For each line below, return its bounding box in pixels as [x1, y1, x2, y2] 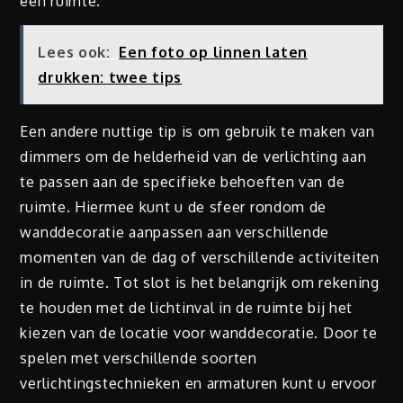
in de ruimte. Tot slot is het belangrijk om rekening [20, 273, 380, 291]
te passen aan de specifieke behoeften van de [20, 172, 345, 191]
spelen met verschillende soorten [20, 348, 257, 367]
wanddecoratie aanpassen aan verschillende [20, 222, 330, 241]
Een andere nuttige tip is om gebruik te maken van [20, 121, 375, 140]
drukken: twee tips [38, 67, 183, 86]
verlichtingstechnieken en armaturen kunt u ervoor [20, 373, 377, 392]
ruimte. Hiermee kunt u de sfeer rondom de [20, 197, 327, 216]
